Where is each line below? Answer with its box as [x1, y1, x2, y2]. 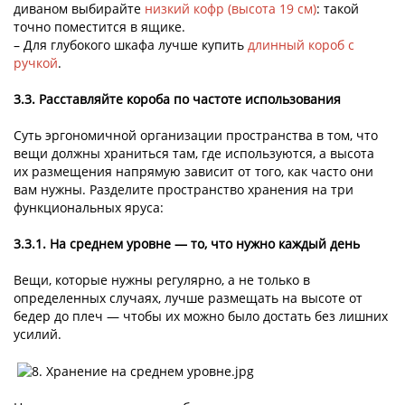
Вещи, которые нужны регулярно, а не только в [14, 271, 310, 289]
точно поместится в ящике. [14, 18, 185, 36]
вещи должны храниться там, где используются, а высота [14, 145, 374, 163]
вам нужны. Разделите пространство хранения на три [14, 181, 353, 199]
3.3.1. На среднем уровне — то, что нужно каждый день [14, 235, 360, 253]
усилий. [14, 325, 61, 344]
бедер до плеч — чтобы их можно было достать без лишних [14, 307, 388, 325]
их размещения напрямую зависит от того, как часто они [14, 163, 373, 181]
